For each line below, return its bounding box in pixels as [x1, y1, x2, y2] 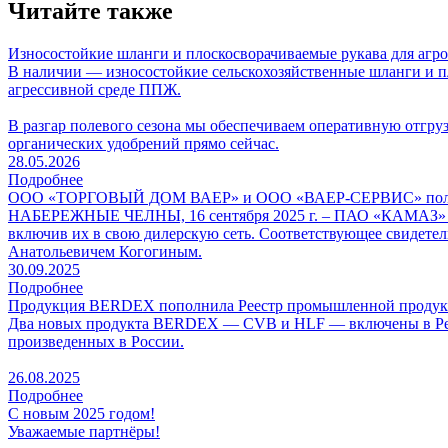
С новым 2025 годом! [8, 404, 155, 422]
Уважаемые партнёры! [8, 422, 160, 440]
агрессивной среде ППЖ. [8, 80, 181, 98]
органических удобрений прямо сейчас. [8, 134, 279, 152]
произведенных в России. [8, 332, 184, 350]
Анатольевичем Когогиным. [8, 242, 202, 260]
